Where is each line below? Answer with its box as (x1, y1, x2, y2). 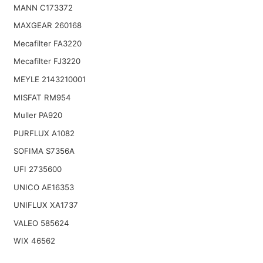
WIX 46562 (13, 236, 55, 246)
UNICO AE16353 (13, 182, 74, 192)
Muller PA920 (13, 110, 62, 120)
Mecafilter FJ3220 (13, 56, 80, 66)
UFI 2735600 (13, 164, 62, 174)
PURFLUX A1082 (13, 128, 75, 138)
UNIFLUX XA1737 (13, 200, 78, 210)
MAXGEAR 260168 (13, 21, 82, 31)
